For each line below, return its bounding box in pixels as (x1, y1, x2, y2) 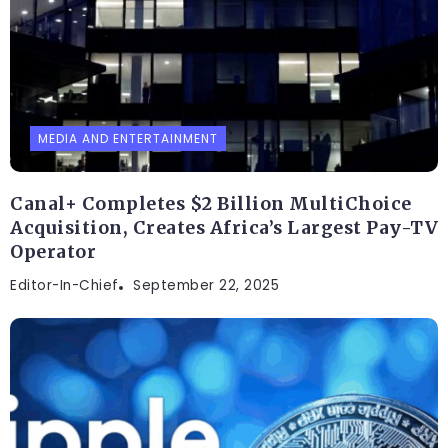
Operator (10, 241, 96, 264)
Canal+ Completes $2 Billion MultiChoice (10, 193, 412, 216)
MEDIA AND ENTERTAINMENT (38, 130, 218, 148)
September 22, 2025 (133, 276, 279, 296)
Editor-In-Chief (10, 276, 119, 296)
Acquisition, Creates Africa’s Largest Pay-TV (10, 217, 438, 240)
